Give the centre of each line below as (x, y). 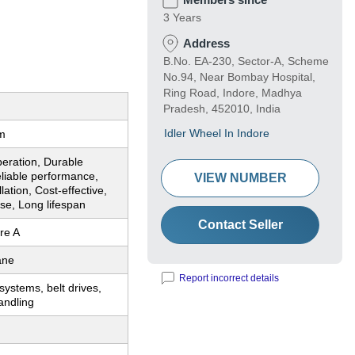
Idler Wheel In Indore (217, 134)
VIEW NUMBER (240, 178)
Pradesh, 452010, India (222, 109)
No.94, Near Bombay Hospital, (239, 77)
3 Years (182, 18)
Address (206, 44)
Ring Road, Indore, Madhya (233, 93)
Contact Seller (240, 225)
